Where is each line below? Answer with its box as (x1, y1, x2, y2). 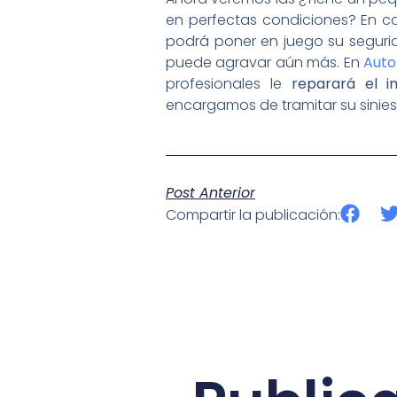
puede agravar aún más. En (166, 52, 363, 74)
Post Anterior (166, 182, 255, 203)
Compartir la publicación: (166, 204, 340, 225)
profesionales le (166, 74, 292, 95)
